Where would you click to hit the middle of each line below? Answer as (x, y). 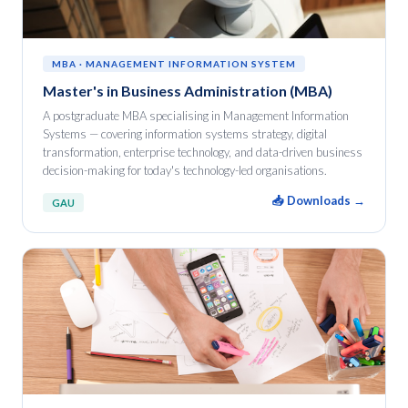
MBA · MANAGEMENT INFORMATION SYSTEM (174, 64)
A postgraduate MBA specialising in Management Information (196, 116)
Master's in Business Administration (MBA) (188, 91)
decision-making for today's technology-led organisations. (185, 170)
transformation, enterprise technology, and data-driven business (203, 152)
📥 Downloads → (319, 200)
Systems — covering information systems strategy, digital (185, 134)
